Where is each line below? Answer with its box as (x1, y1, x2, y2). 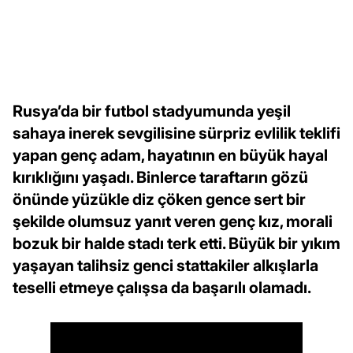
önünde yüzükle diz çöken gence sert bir (13, 190, 306, 210)
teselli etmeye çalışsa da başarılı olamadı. (13, 278, 311, 298)
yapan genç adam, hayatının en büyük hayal (13, 146, 328, 165)
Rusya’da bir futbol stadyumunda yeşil (13, 102, 291, 121)
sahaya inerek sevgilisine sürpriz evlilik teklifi (13, 124, 340, 143)
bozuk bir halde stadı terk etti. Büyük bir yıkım (13, 234, 340, 254)
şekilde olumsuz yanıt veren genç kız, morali (13, 212, 333, 232)
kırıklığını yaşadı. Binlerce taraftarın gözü (13, 168, 308, 188)
